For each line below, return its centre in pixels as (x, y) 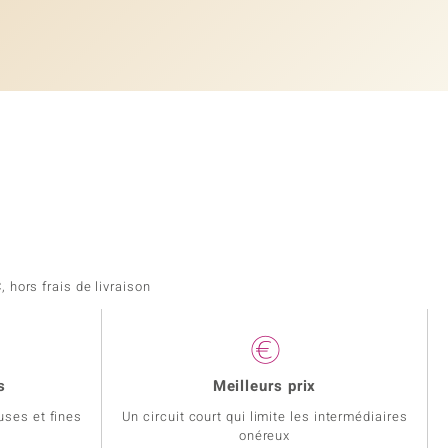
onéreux (264, 436)
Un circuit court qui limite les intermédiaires (264, 417)
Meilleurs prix (264, 386)
